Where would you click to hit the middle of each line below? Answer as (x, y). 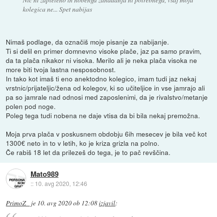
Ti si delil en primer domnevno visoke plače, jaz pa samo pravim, (104, 51)
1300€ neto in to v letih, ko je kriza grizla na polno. (83, 143)
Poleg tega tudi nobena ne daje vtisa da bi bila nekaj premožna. (103, 115)
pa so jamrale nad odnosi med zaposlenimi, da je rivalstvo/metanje (107, 97)
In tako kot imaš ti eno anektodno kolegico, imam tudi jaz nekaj (101, 78)
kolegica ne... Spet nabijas (57, 9)
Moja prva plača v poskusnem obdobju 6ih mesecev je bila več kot (107, 133)
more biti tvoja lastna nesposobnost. (61, 69)
